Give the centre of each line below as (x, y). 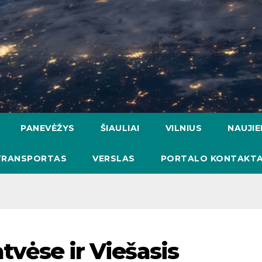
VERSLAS (114, 158)
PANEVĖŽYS (48, 128)
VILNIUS (183, 128)
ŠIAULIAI (120, 128)
